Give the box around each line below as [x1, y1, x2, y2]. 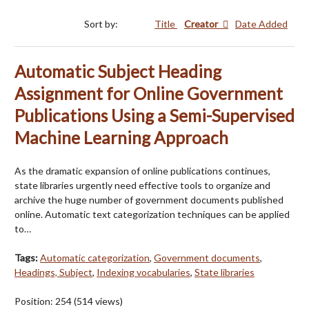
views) [93, 295, 123, 308]
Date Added [235, 18, 288, 30]
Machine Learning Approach [14, 128, 228, 148]
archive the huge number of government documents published [14, 194, 283, 206]
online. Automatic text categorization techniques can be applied [14, 208, 290, 221]
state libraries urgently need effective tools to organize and [14, 179, 270, 192]
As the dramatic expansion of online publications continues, [14, 165, 270, 177]
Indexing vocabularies [97, 266, 190, 279]
